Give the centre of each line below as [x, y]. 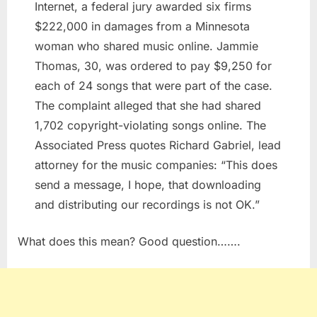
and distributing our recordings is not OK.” [147, 205]
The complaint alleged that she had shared [148, 106]
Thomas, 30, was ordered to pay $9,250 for [153, 66]
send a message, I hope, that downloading [148, 185]
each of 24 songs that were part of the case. [154, 86]
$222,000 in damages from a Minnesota [142, 27]
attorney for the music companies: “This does [156, 165]
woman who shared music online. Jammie [146, 46]
